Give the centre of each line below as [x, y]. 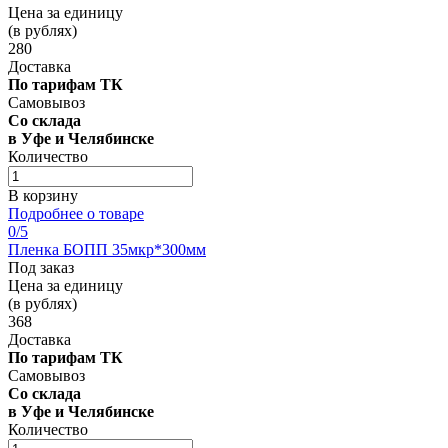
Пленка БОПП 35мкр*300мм [107, 249]
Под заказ [41, 267]
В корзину [43, 195]
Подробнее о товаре [76, 213]
